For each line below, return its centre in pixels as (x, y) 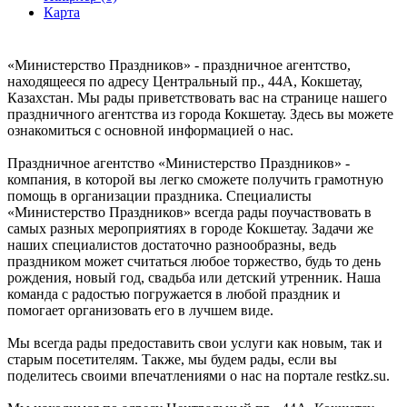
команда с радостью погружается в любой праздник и (174, 293)
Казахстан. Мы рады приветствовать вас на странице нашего (197, 97)
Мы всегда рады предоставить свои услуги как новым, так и (195, 342)
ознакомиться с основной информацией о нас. (150, 130)
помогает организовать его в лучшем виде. (140, 310)
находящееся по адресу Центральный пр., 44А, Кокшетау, (185, 81)
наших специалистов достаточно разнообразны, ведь (172, 244)
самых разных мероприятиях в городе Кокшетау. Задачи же (190, 228)
